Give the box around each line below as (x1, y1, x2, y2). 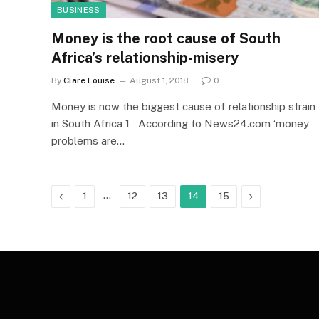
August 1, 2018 (130, 75, 189, 85)
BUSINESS (57, 5, 100, 14)
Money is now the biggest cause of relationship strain (51, 100, 315, 113)
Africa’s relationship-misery (51, 48, 239, 66)
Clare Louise (63, 75, 115, 85)
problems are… (51, 134, 125, 147)
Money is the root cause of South (51, 29, 281, 47)
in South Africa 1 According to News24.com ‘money (51, 117, 309, 130)
